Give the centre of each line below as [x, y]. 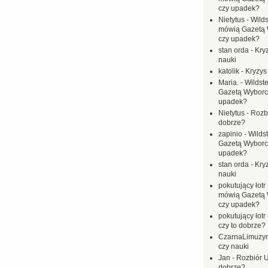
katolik [229, 71]
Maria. [229, 83]
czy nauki [234, 246]
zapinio [230, 134]
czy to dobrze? [242, 226]
